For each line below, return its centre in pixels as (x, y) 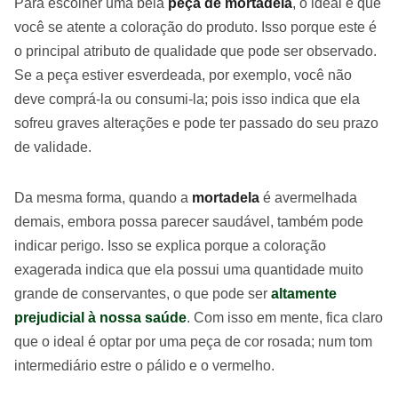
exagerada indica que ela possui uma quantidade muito (189, 269)
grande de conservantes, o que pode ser (143, 293)
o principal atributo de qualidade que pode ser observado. (195, 51)
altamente (304, 293)
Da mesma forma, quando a (103, 197)
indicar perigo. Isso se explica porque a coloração (170, 245)
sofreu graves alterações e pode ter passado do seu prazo (196, 123)
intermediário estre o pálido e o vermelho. (144, 365)
